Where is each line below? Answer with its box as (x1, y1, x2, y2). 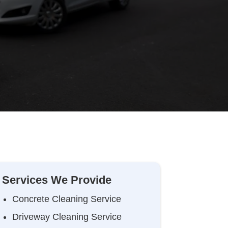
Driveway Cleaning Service (12, 212, 122, 222)
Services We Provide (2, 174, 111, 186)
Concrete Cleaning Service (12, 194, 121, 204)
